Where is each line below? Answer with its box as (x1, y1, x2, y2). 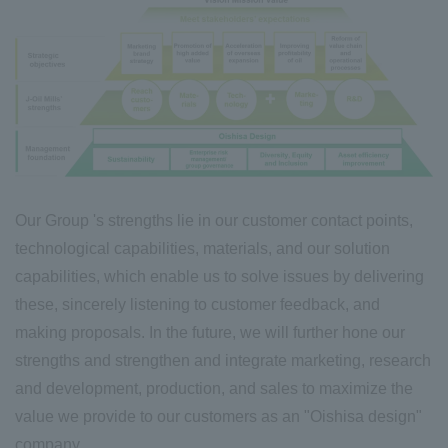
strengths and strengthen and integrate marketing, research (15, 352, 431, 370)
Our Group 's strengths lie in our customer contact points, (15, 212, 413, 230)
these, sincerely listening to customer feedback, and (15, 296, 380, 314)
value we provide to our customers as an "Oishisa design (15, 408, 416, 426)
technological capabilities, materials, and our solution (15, 240, 390, 258)
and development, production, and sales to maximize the (15, 380, 413, 398)
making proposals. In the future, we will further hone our (15, 324, 405, 342)
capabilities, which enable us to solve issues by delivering (15, 268, 424, 286)
